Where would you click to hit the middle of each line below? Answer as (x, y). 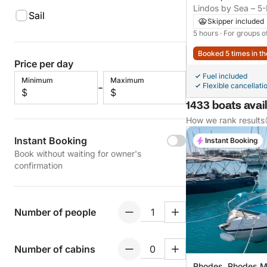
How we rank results (225, 120)
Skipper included (236, 21)
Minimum (37, 80)
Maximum (127, 80)
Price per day (44, 64)
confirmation (38, 165)
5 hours (207, 33)
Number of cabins (55, 249)
